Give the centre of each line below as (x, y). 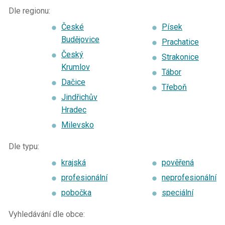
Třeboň (174, 87)
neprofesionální (189, 178)
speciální (178, 193)
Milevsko (78, 125)
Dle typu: (24, 147)
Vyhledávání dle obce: (47, 214)
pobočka (76, 193)
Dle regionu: (29, 11)
